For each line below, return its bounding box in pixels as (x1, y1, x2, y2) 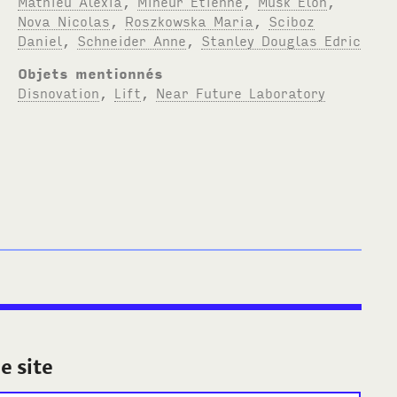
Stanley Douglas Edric (201, 30, 362, 49)
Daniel (18, 30, 63, 49)
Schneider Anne (77, 30, 187, 49)
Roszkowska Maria (125, 11, 254, 29)
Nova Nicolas (18, 11, 111, 29)
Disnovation (18, 82, 100, 101)
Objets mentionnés (18, 63, 164, 82)
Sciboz (269, 11, 315, 29)
